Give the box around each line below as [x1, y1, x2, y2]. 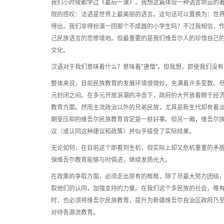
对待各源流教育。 [51, 209, 99, 216]
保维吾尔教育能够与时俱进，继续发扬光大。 [51, 156, 171, 163]
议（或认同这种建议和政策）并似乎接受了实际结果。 [51, 128, 195, 135]
